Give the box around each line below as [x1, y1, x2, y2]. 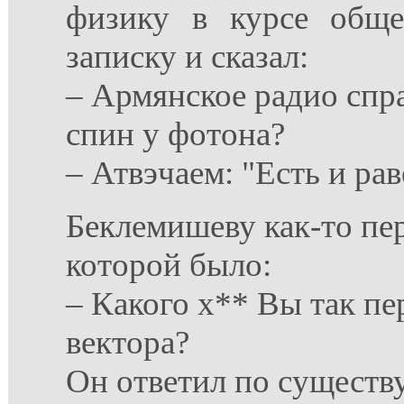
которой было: [66, 246, 271, 283]
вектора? [66, 324, 189, 361]
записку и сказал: [66, 38, 308, 75]
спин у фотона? [66, 115, 285, 152]
